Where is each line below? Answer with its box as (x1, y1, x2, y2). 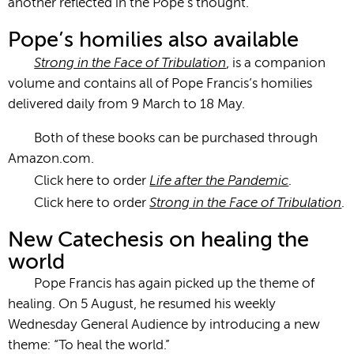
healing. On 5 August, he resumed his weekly (8, 297, 276, 311)
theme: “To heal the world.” (8, 338, 170, 352)
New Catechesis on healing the (8, 229, 309, 251)
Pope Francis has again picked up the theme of (34, 277, 315, 291)
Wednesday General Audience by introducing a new (8, 318, 320, 332)
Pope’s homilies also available (8, 29, 299, 51)
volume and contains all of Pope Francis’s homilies (8, 77, 312, 91)
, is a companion (226, 56, 326, 70)
